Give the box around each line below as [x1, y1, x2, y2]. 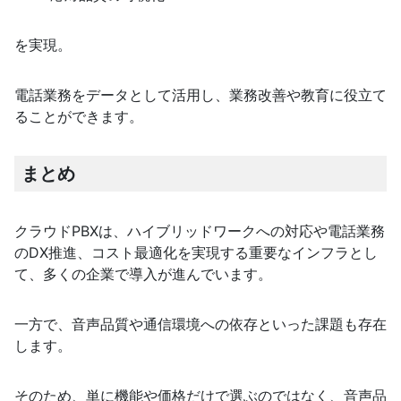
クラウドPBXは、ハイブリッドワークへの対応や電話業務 [14, 222, 385, 241]
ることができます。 [14, 107, 143, 126]
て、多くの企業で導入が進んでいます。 [14, 265, 272, 284]
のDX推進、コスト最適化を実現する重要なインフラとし [14, 243, 378, 262]
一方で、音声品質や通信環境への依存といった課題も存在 [14, 315, 387, 334]
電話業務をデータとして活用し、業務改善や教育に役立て [14, 86, 387, 105]
